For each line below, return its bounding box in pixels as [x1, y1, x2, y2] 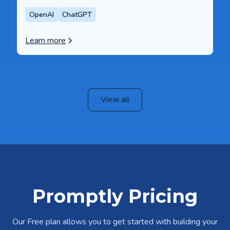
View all [101, 94, 129, 106]
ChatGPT [62, 9, 92, 20]
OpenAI [29, 9, 54, 20]
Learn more [25, 34, 66, 46]
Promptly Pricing [32, 185, 198, 208]
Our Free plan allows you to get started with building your [12, 216, 218, 228]
